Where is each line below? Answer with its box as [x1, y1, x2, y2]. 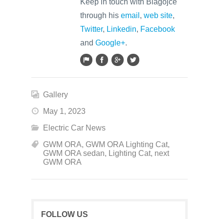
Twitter [80, 25, 103, 33]
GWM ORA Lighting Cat [86, 140, 168, 149]
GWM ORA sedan [43, 149, 105, 157]
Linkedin [107, 25, 136, 33]
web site [144, 11, 173, 20]
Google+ [95, 39, 125, 47]
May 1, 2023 [43, 107, 86, 115]
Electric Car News [43, 124, 106, 132]
